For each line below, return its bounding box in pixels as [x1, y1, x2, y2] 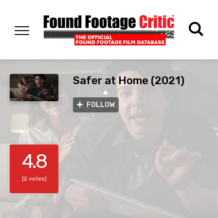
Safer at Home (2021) [73, 74, 184, 88]
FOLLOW [87, 101, 115, 109]
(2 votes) [21, 175, 47, 182]
